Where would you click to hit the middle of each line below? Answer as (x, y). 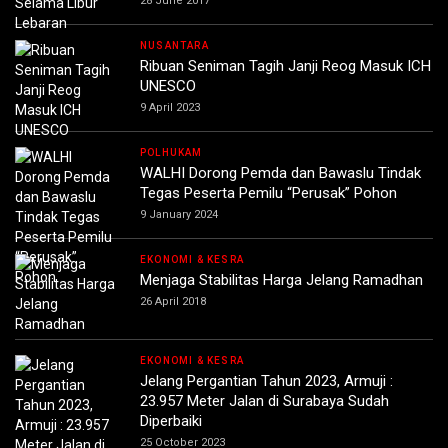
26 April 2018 (173, 301)
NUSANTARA (174, 45)
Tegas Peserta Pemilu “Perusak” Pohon (268, 192)
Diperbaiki (171, 420)
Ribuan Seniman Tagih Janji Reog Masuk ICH (285, 65)
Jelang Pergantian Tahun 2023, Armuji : (266, 380)
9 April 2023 (170, 107)
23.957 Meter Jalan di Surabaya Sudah (264, 400)
